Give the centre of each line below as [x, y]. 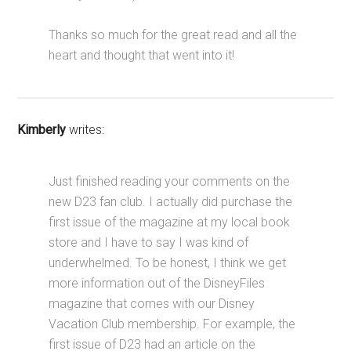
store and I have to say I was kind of [149, 242]
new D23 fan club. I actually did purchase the [171, 201]
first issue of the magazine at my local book [170, 222]
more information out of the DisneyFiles [157, 283]
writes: [87, 129]
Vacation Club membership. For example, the [172, 324]
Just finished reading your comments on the [170, 181]
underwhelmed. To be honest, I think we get [168, 262]
